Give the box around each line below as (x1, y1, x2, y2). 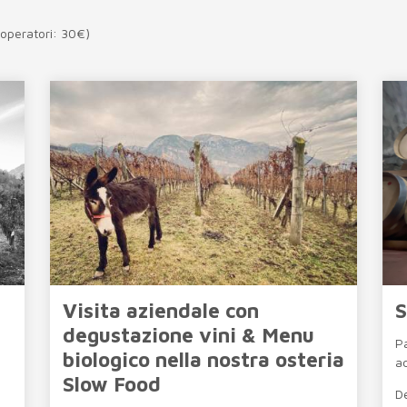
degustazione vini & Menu (63, 323, 314, 348)
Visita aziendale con (63, 298, 259, 323)
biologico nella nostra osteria (63, 347, 344, 372)
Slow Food (63, 372, 161, 397)
